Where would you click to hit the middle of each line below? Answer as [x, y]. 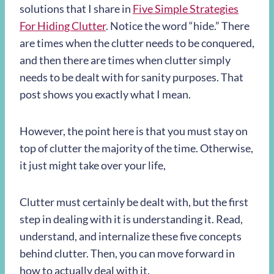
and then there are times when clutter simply [125, 60]
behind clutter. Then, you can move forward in [127, 253]
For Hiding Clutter [63, 26]
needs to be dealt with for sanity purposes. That [131, 77]
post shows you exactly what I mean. [105, 94]
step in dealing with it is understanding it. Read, [131, 219]
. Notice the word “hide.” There [178, 26]
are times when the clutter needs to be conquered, [137, 43]
